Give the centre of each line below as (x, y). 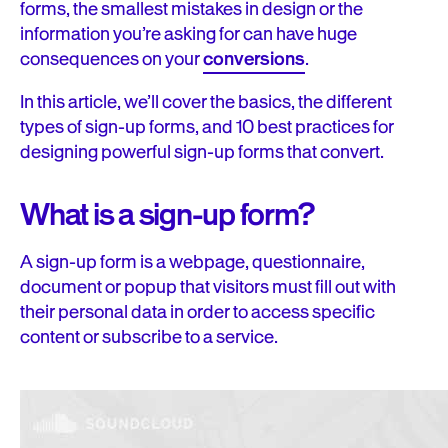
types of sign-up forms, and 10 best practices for (207, 127)
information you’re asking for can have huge (188, 34)
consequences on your (111, 59)
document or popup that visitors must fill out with (208, 287)
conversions (254, 59)
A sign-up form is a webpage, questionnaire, (192, 262)
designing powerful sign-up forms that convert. (202, 152)
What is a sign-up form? (167, 215)
